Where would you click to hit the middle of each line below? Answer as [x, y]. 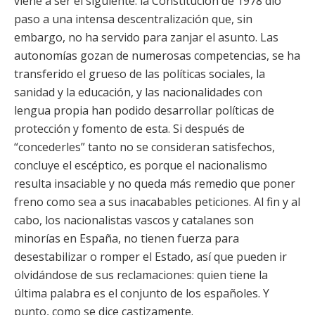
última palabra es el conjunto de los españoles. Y [142, 293]
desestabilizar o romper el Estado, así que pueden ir [150, 257]
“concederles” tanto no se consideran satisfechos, [144, 147]
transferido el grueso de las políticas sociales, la [140, 74]
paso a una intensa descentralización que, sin [133, 19]
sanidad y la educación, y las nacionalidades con [138, 92]
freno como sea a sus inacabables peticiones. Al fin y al [157, 202]
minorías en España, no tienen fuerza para [127, 238]
